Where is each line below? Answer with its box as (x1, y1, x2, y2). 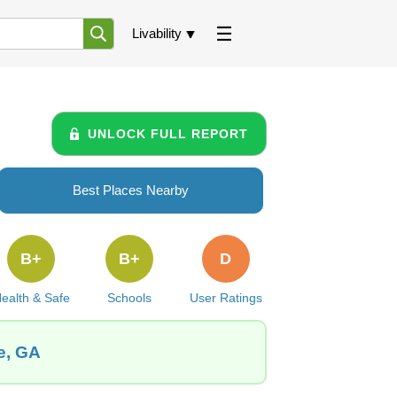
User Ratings (189, 291, 262, 305)
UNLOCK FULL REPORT (88, 126, 248, 141)
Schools (107, 291, 152, 305)
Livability (132, 26, 182, 41)
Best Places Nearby (73, 183, 189, 198)
